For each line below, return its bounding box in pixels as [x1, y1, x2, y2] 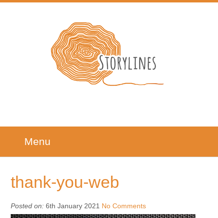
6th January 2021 [44, 201, 102, 210]
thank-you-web [11, 173, 120, 191]
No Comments [102, 201, 146, 210]
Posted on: [11, 201, 44, 210]
